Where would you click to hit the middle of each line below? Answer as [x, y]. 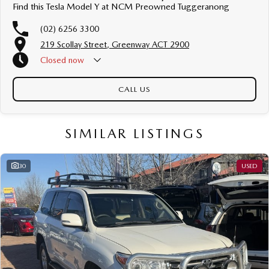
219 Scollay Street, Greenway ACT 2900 [115, 44]
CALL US [134, 89]
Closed [53, 60]
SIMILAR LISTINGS [134, 133]
